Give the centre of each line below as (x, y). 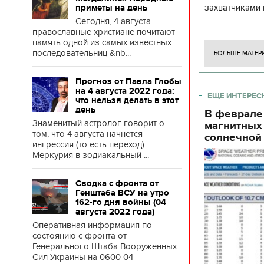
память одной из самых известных (102, 42)
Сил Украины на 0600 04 (83, 257)
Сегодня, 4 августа (113, 21)
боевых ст (225, 34)
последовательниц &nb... (82, 53)
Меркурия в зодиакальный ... (91, 155)
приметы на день (111, 8)
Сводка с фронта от (117, 183)
